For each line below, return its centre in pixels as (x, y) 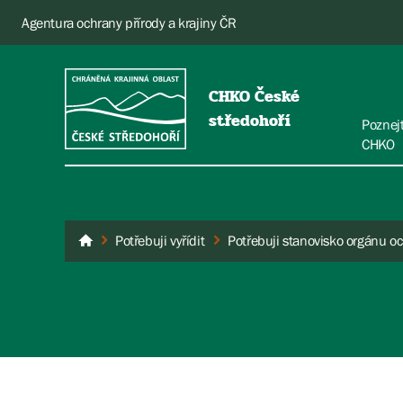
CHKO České (254, 96)
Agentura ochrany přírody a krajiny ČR (129, 22)
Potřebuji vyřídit (160, 240)
